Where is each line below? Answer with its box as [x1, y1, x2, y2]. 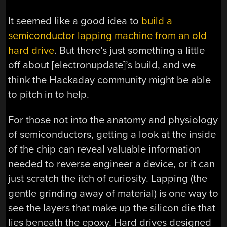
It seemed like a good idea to [8, 15, 142, 28]
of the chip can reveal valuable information [8, 142, 201, 156]
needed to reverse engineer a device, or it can [8, 157, 215, 170]
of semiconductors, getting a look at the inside [8, 128, 216, 141]
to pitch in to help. [8, 88, 90, 101]
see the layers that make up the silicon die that [8, 201, 216, 214]
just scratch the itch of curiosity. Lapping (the [8, 172, 208, 185]
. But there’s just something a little [54, 44, 205, 57]
